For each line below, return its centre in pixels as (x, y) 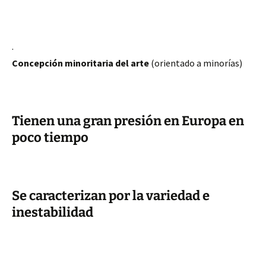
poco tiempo (50, 137)
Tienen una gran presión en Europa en (128, 121)
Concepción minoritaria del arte (80, 63)
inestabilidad (53, 212)
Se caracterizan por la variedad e (111, 196)
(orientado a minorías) (196, 63)
